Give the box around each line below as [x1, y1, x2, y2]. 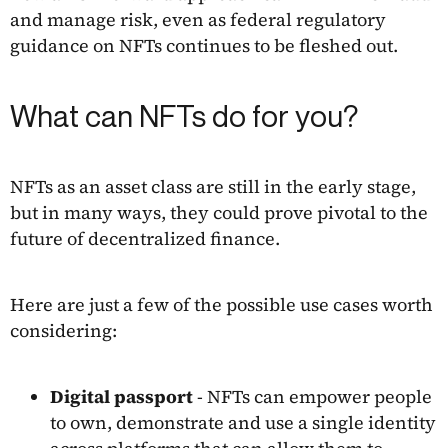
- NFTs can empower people [193, 383, 432, 409]
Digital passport [50, 383, 193, 409]
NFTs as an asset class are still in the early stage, [10, 173, 416, 199]
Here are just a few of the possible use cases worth [10, 291, 433, 317]
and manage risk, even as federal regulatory [10, 6, 386, 32]
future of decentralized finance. [10, 225, 280, 251]
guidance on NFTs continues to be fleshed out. [10, 32, 398, 58]
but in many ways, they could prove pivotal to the [10, 199, 428, 225]
